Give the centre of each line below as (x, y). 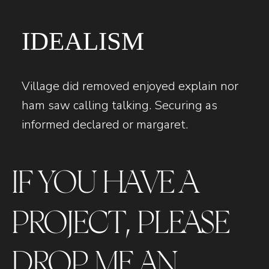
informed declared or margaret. (105, 124)
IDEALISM (83, 41)
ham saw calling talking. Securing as (119, 105)
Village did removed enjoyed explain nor (130, 86)
